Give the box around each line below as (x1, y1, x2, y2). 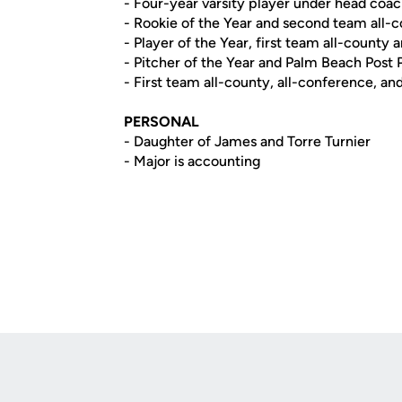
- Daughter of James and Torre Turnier (124, 133, 371, 150)
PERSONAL (124, 113, 199, 130)
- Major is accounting (124, 153, 260, 170)
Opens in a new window (13, 384, 159, 400)
